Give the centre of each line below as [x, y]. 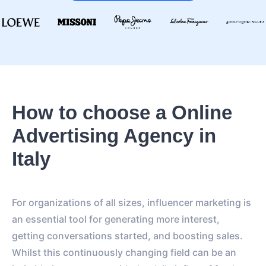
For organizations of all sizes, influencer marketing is [132, 202]
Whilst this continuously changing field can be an [124, 252]
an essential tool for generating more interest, [116, 219]
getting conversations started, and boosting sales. [127, 235]
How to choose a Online [122, 112]
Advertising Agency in [114, 135]
